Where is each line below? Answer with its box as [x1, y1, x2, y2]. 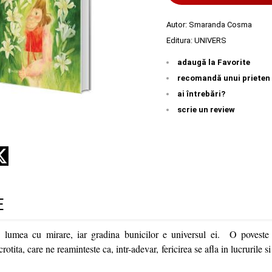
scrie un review [177, 105, 235, 115]
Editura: [166, 36, 194, 46]
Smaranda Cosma [189, 20, 252, 30]
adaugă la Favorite [177, 58, 250, 67]
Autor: [166, 20, 189, 30]
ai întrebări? [177, 89, 225, 99]
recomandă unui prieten [177, 73, 270, 83]
